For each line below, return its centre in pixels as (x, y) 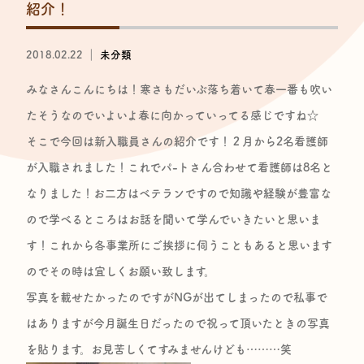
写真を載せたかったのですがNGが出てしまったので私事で (177, 297)
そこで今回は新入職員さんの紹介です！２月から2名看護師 (178, 141)
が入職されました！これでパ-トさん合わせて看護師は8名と (180, 167)
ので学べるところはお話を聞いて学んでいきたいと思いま (174, 219)
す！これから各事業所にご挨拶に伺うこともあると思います (180, 245)
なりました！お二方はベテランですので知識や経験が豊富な (179, 193)
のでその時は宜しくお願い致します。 (121, 271)
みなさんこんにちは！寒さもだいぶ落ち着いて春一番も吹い (180, 89)
